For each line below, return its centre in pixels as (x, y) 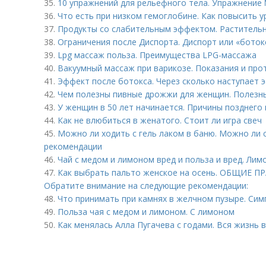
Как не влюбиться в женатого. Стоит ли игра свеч (160, 120)
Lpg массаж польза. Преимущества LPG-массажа (157, 55)
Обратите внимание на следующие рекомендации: (146, 186)
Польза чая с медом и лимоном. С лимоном (146, 212)
